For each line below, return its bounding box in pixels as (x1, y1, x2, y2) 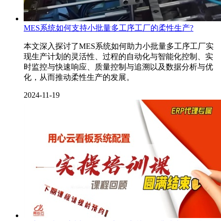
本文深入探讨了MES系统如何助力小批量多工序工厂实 (24, 42, 214, 50)
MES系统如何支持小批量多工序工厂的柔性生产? (24, 24, 193, 32)
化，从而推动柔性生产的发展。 (24, 73, 134, 81)
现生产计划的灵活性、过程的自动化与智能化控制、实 (24, 52, 213, 61)
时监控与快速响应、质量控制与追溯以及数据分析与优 (24, 63, 213, 71)
